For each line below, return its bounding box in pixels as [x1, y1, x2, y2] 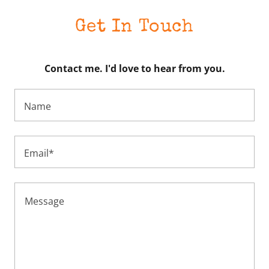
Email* [24, 146, 54, 160]
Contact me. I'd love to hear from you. [44, 62, 225, 75]
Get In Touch [75, 19, 194, 37]
